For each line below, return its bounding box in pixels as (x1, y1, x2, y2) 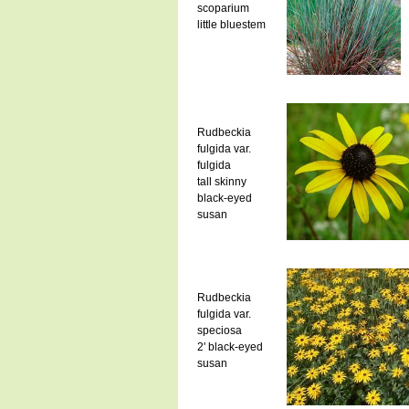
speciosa (196, 323, 242, 337)
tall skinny (196, 174, 246, 188)
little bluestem (196, 17, 266, 31)
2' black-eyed (196, 340, 263, 353)
